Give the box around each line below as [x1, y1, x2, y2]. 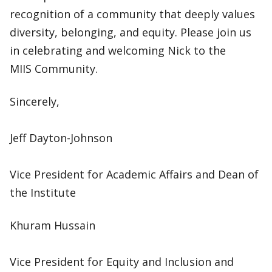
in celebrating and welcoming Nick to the [10, 43, 226, 58]
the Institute [10, 185, 79, 200]
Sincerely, [10, 94, 59, 109]
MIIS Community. [10, 61, 98, 76]
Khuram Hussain [10, 218, 95, 233]
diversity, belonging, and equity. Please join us [10, 25, 251, 39]
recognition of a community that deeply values [10, 7, 255, 21]
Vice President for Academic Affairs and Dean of [10, 167, 259, 182]
